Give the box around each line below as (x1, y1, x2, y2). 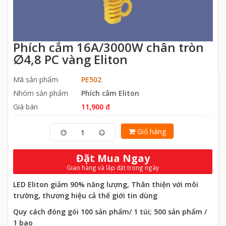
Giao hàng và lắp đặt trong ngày (67, 163, 159, 172)
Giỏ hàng (135, 127, 166, 136)
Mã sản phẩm (13, 75, 58, 84)
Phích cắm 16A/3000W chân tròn (13, 39, 204, 55)
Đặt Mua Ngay (76, 151, 150, 165)
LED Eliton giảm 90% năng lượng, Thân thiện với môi (13, 180, 198, 189)
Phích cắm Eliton (81, 88, 139, 98)
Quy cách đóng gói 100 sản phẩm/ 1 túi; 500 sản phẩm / (13, 207, 207, 216)
